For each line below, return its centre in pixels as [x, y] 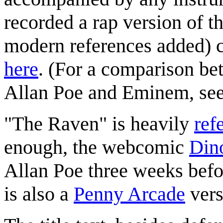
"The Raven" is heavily [99, 123]
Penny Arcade [129, 194]
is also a [39, 194]
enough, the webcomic [97, 147]
